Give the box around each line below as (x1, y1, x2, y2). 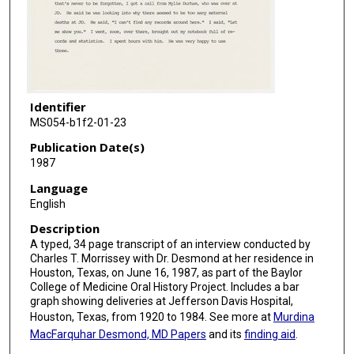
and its (205, 328, 244, 341)
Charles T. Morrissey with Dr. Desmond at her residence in (29, 252, 314, 265)
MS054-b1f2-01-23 (29, 115, 126, 129)
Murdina (273, 311, 314, 324)
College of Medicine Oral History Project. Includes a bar (29, 281, 299, 294)
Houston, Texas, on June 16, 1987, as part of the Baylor (29, 266, 303, 280)
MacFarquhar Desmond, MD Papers (29, 328, 206, 341)
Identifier (29, 98, 86, 115)
